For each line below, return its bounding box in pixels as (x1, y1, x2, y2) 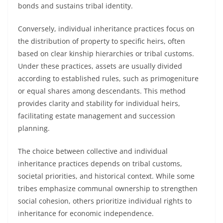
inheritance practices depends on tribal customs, (18, 159, 182, 168)
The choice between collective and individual (18, 146, 168, 156)
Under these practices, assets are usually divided (18, 61, 182, 71)
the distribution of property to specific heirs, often (18, 36, 185, 46)
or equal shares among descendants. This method (18, 86, 186, 96)
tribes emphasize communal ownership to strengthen (18, 184, 198, 193)
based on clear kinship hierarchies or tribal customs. (18, 49, 194, 58)
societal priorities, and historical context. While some (18, 171, 195, 181)
